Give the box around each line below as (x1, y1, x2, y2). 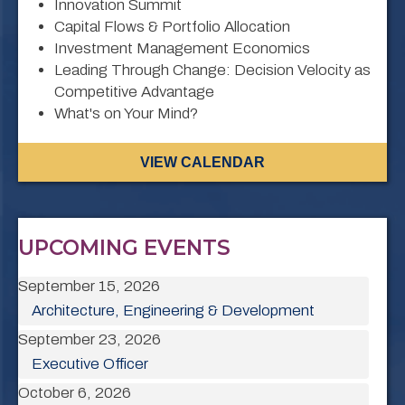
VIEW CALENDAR (140, 155, 265, 171)
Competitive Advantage (54, 83, 214, 101)
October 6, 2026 (18, 384, 131, 402)
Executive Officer (32, 355, 148, 373)
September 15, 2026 (18, 278, 160, 296)
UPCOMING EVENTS (18, 235, 231, 261)
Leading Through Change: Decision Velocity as (54, 61, 371, 80)
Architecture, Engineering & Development (32, 302, 315, 320)
